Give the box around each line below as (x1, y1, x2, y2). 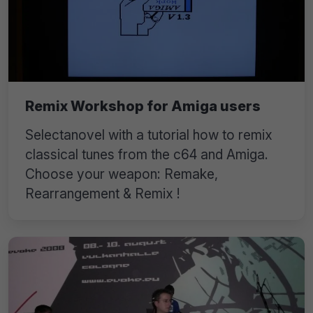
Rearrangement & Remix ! (25, 184, 180, 202)
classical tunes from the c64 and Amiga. (25, 145, 268, 163)
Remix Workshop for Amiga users (25, 97, 261, 115)
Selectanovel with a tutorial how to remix (25, 126, 272, 143)
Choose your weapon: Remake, (25, 165, 218, 182)
